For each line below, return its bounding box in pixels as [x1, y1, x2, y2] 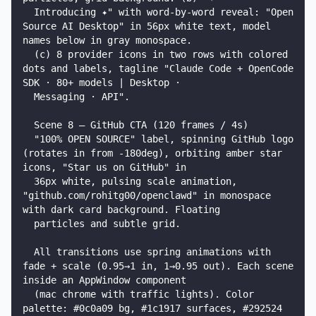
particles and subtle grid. [23, 218, 34, 229]
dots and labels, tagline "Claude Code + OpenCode [23, 63, 293, 74]
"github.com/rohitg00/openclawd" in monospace [23, 190, 271, 201]
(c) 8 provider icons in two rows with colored [23, 49, 34, 60]
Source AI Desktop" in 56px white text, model [23, 20, 271, 32]
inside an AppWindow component [23, 274, 186, 286]
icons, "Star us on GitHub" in [23, 162, 186, 173]
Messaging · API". [23, 91, 34, 102]
